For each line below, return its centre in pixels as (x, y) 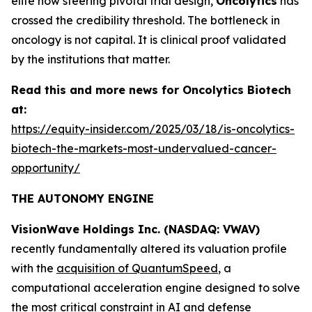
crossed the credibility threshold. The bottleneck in (146, 20)
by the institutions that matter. (91, 59)
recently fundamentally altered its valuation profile (149, 249)
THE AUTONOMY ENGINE (83, 198)
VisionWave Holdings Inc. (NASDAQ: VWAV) (135, 229)
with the (34, 268)
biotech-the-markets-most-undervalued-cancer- (144, 148)
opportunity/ (46, 168)
